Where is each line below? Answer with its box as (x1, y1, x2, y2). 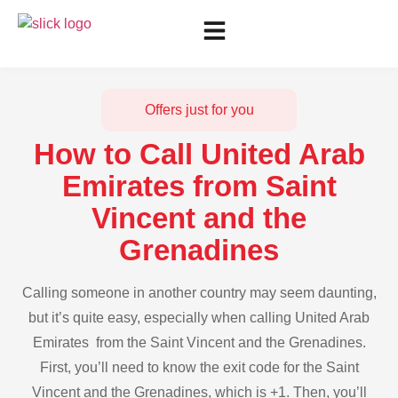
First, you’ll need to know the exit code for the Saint (39, 360, 359, 375)
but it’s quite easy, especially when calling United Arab (28, 310, 370, 325)
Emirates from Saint (61, 170, 337, 203)
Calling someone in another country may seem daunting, (21, 285, 377, 300)
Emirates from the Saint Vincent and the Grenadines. (32, 335, 366, 350)
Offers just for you (144, 102, 254, 117)
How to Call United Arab (33, 138, 365, 171)
